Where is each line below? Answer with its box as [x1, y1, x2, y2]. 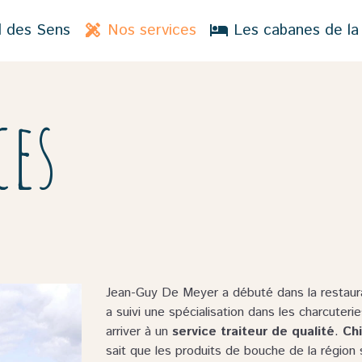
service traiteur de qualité [172, 322, 335, 341]
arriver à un [106, 322, 173, 341]
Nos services [102, 19, 196, 41]
